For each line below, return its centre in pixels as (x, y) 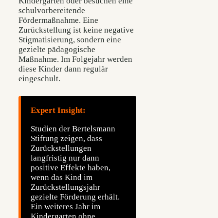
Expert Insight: (58, 110)
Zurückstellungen (61, 148)
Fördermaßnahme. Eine (58, 20)
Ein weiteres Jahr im (65, 206)
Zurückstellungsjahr (65, 187)
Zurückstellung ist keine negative (76, 30)
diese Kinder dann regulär (63, 69)
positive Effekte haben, (71, 167)
